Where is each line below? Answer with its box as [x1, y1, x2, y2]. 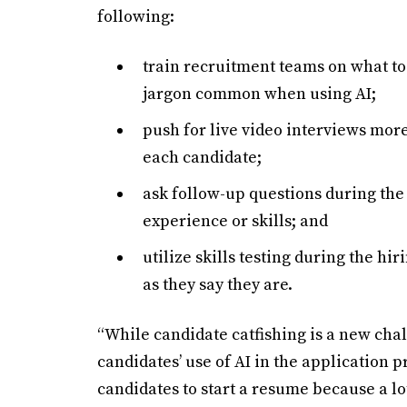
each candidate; [143, 147, 262, 168]
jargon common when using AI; [143, 84, 376, 104]
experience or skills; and [143, 211, 328, 232]
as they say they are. [143, 274, 300, 295]
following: [97, 6, 182, 27]
